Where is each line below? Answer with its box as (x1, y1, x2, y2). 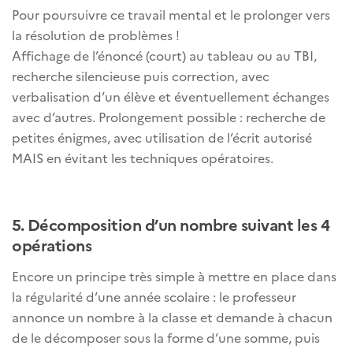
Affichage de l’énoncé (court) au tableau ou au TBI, (12, 46, 317, 65)
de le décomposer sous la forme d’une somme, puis (12, 329, 320, 347)
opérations (12, 233, 91, 256)
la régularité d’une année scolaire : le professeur (12, 288, 296, 306)
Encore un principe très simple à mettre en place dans (12, 267, 336, 285)
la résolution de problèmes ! (12, 26, 180, 44)
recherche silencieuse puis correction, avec (12, 67, 269, 85)
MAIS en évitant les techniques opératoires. (12, 149, 273, 167)
